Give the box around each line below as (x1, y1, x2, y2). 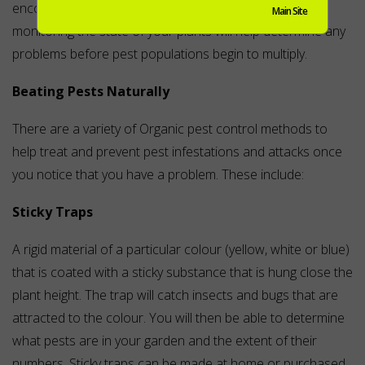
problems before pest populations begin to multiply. (12, 45, 307, 64)
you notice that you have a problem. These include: (12, 165, 304, 184)
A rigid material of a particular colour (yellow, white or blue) (12, 240, 350, 259)
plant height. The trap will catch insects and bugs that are (12, 286, 338, 305)
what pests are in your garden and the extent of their (12, 332, 317, 350)
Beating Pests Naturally (12, 82, 169, 101)
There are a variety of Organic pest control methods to (12, 120, 328, 139)
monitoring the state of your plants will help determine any (12, 22, 345, 41)
